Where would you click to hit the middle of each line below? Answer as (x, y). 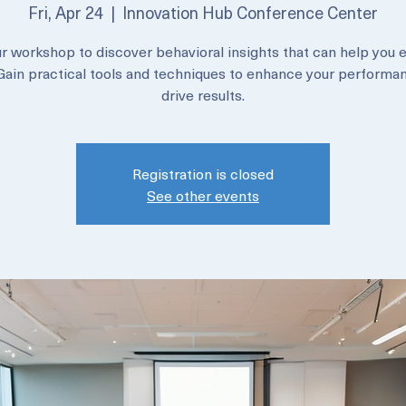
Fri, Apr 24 (66, 103)
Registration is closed (203, 264)
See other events (203, 285)
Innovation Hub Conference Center (250, 103)
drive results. (203, 185)
